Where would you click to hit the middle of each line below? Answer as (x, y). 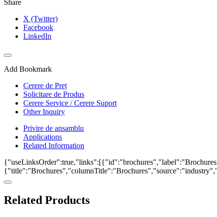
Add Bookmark (28, 69)
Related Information (54, 146)
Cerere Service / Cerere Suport (70, 103)
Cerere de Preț (45, 86)
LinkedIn (37, 36)
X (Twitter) (40, 19)
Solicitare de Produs (54, 94)
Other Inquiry (44, 112)
